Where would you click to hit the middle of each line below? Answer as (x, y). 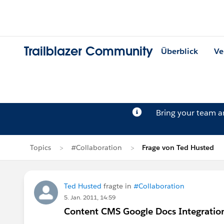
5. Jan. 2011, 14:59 (90, 197)
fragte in (117, 186)
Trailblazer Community (88, 51)
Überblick (179, 51)
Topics (40, 147)
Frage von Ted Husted (178, 147)
